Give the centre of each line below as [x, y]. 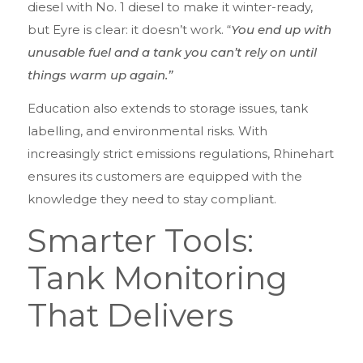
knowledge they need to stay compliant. [152, 199]
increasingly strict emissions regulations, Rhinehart [181, 154]
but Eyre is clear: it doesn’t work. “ [129, 29]
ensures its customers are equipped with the [165, 177]
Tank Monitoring [158, 278]
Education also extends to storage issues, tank [168, 109]
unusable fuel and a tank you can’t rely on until [172, 52]
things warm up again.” [100, 75]
